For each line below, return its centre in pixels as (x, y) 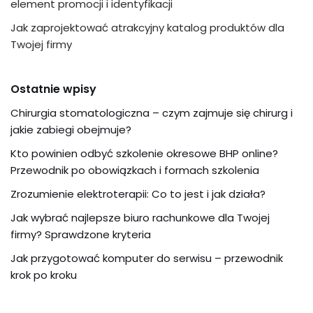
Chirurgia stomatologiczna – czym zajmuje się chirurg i (152, 113)
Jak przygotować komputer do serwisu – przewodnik (147, 258)
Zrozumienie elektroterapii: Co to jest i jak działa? (138, 194)
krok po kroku (44, 275)
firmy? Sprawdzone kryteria (81, 234)
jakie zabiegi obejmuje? (71, 130)
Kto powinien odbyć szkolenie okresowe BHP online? (144, 153)
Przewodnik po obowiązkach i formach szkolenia (135, 170)
